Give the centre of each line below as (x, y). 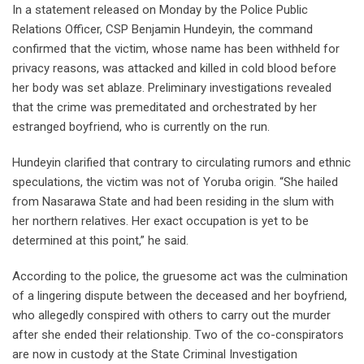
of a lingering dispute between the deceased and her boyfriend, (180, 296)
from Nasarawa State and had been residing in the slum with (173, 202)
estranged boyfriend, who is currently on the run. (141, 127)
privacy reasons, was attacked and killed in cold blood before (174, 69)
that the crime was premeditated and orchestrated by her (165, 108)
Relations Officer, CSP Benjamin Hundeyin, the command (162, 30)
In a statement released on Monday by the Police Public (160, 10)
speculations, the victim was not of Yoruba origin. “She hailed (175, 182)
